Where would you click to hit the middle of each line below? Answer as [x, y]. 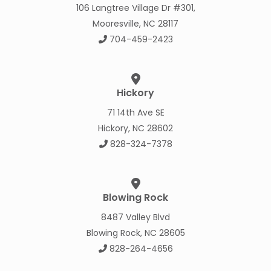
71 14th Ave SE [135, 113]
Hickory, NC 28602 [135, 129]
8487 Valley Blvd [135, 217]
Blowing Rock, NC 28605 [135, 233]
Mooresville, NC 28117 [135, 24]
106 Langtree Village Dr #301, [135, 8]
